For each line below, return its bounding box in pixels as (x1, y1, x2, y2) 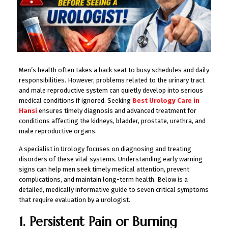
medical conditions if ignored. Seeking (18, 96, 132, 104)
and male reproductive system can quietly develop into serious (18, 86, 203, 94)
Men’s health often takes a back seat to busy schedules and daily (18, 66, 209, 74)
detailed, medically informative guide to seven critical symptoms (18, 185, 209, 193)
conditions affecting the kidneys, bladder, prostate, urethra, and (18, 117, 206, 125)
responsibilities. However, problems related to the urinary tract (18, 76, 205, 84)
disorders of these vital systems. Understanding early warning (18, 155, 203, 163)
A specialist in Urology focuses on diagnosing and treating (18, 145, 191, 153)
